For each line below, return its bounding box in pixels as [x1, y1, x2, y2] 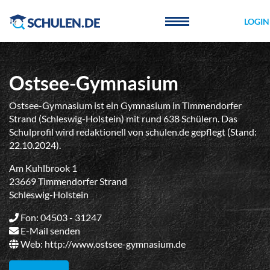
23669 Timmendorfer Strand [9, 175, 127, 187]
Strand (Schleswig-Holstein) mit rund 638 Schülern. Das [9, 113, 237, 124]
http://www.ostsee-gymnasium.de [45, 238, 186, 250]
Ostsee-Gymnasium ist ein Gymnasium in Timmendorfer [9, 99, 242, 111]
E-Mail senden [20, 225, 80, 236]
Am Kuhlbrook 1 [9, 162, 77, 174]
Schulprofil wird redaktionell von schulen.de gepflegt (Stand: [9, 126, 257, 137]
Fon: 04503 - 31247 [19, 212, 102, 223]
